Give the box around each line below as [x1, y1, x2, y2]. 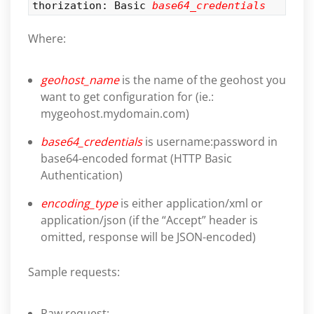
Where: [28, 31, 66, 46]
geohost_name [41, 72, 119, 88]
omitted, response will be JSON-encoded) [41, 229, 256, 245]
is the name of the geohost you [119, 72, 286, 88]
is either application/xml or [118, 196, 263, 211]
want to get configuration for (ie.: [41, 89, 214, 104]
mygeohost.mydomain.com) [41, 106, 189, 121]
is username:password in [142, 134, 278, 149]
